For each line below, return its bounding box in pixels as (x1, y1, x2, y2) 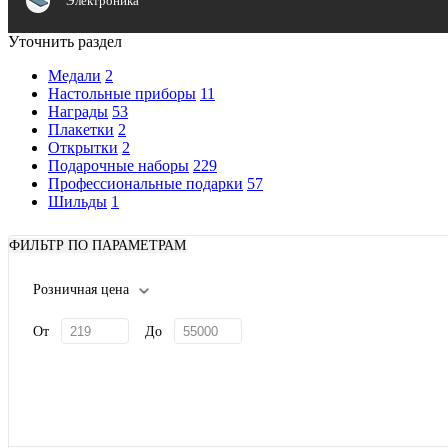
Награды (48, 103, 108, 120)
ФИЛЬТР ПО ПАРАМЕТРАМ (9, 238, 186, 253)
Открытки (48, 139, 118, 156)
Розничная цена (33, 282, 129, 298)
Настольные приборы (48, 85, 196, 102)
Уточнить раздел (8, 33, 122, 50)
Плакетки (48, 121, 114, 138)
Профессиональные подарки (48, 175, 243, 192)
